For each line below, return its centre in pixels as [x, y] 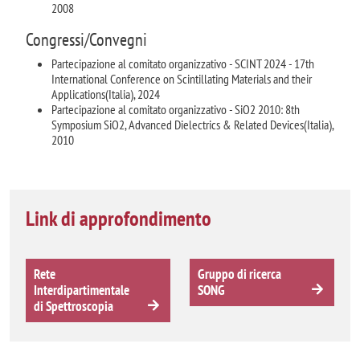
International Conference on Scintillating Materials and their [182, 78]
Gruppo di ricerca [239, 274]
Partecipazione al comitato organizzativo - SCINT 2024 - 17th [183, 63]
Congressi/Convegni [86, 39]
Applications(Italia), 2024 [106, 94]
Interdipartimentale [81, 290]
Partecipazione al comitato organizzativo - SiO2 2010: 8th [176, 109]
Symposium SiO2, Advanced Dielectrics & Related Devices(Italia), [192, 124]
